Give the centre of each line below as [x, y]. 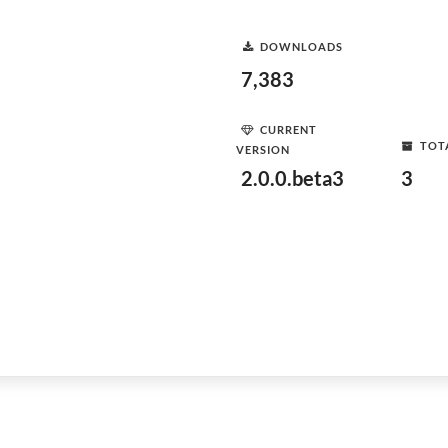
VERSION [263, 149]
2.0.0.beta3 [292, 178]
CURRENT [288, 129]
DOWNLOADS [301, 46]
